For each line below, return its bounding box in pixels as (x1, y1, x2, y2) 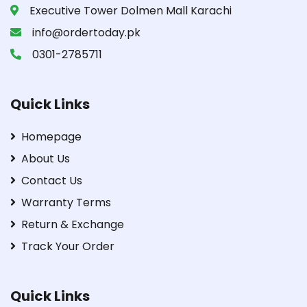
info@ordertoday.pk (32, 25, 140, 41)
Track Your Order (21, 238, 114, 255)
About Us (21, 151, 70, 167)
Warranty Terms (21, 195, 111, 211)
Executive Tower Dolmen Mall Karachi (29, 3, 232, 19)
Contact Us (21, 173, 82, 189)
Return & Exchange (21, 217, 124, 233)
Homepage (21, 129, 82, 145)
